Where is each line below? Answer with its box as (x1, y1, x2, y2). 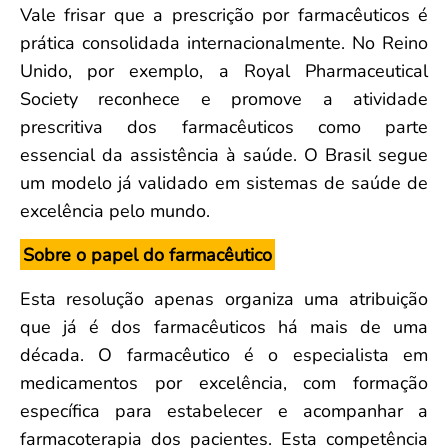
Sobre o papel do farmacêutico (23, 242, 272, 267)
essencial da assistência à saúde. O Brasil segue (20, 142, 428, 167)
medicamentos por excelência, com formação (20, 370, 428, 395)
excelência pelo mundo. (20, 198, 215, 223)
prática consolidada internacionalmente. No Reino (20, 30, 428, 55)
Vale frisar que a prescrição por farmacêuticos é (20, 2, 428, 27)
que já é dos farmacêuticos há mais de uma (20, 314, 428, 339)
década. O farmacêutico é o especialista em (20, 342, 428, 367)
